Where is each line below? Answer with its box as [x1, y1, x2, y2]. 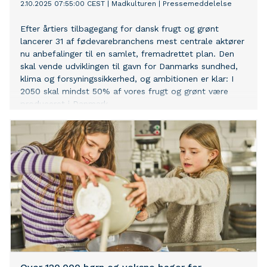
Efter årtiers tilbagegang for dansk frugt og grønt [20, 24, 219, 34]
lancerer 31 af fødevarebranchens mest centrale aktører [20, 36, 244, 46]
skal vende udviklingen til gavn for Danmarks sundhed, [20, 61, 238, 72]
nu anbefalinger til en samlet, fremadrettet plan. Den [20, 49, 234, 59]
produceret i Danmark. [20, 99, 110, 109]
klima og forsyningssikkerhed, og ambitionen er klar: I [20, 74, 234, 84]
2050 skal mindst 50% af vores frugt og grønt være [20, 86, 228, 97]
